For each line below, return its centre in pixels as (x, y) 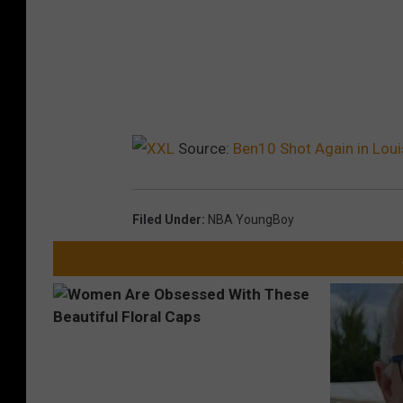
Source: (204, 148)
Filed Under (167, 219)
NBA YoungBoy (251, 219)
